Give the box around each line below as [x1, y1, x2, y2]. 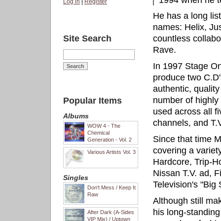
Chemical [87, 130, 110, 136]
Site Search [63, 34, 111, 43]
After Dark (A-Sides [87, 209, 134, 215]
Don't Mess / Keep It [87, 184, 136, 190]
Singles [63, 174, 88, 182]
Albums [63, 112, 89, 120]
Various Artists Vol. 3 [87, 149, 136, 155]
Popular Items [63, 96, 122, 106]
